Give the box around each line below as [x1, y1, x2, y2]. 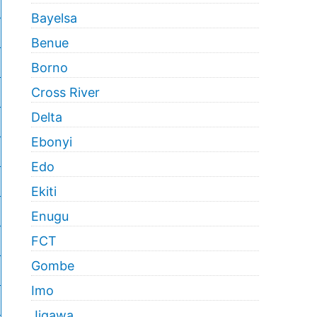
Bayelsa [30, 11, 77, 25]
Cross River [30, 85, 100, 100]
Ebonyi [30, 134, 72, 149]
